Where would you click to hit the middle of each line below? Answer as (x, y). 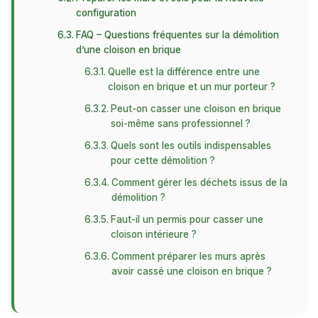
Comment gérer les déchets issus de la (199, 182)
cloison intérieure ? (153, 234)
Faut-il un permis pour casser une (187, 219)
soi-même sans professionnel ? (180, 124)
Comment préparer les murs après (188, 256)
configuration (106, 13)
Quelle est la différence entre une (183, 72)
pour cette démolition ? (163, 160)
